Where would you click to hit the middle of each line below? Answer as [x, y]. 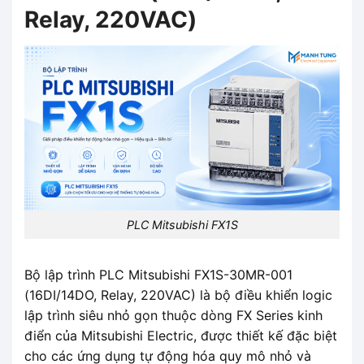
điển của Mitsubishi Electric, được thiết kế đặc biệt [181, 335]
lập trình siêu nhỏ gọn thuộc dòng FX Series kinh [173, 315]
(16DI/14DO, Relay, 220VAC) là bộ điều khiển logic [178, 295]
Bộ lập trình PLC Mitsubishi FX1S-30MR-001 [158, 274]
